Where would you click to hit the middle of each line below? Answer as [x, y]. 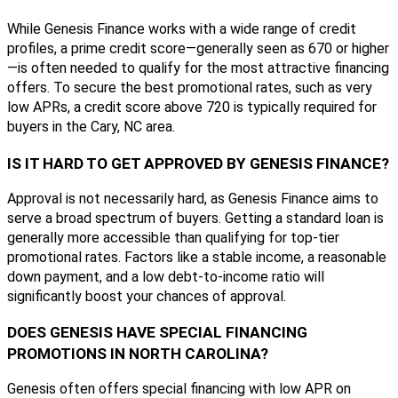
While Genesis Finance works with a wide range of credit [182, 29]
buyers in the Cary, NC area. [91, 127]
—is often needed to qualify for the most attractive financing [198, 68]
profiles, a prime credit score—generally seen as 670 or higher [198, 49]
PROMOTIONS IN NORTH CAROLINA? [138, 354]
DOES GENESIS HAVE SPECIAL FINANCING [157, 333]
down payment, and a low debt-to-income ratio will [166, 276]
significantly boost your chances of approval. [147, 296]
